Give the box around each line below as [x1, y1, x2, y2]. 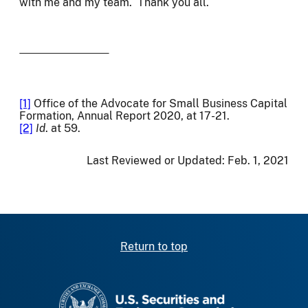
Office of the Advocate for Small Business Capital [31, 96, 287, 110]
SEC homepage [153, 283, 232, 296]
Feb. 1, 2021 [228, 154, 289, 168]
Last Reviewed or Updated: [87, 154, 228, 168]
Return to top [120, 239, 188, 253]
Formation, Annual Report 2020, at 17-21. [19, 109, 230, 122]
